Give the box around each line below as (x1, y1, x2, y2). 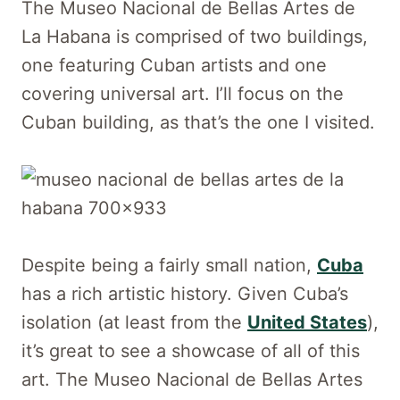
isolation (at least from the (21, 311, 247, 333)
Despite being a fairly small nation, (21, 254, 317, 276)
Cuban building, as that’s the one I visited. (21, 111, 375, 133)
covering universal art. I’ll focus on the (21, 82, 344, 104)
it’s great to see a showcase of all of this (21, 339, 360, 362)
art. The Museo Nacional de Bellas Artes (21, 368, 362, 390)
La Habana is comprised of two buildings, (21, 25, 368, 47)
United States (247, 311, 367, 333)
